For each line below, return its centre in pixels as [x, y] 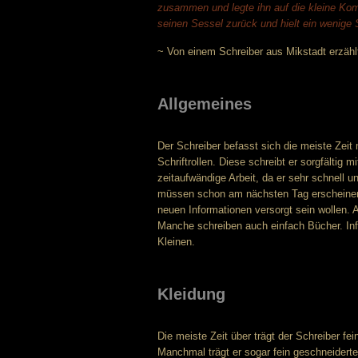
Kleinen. [176, 242]
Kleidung [191, 294]
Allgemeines [205, 104]
